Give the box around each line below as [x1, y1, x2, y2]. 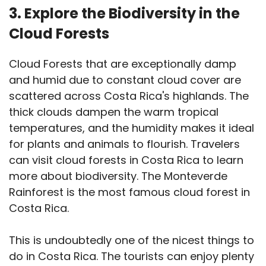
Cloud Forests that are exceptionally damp [9, 56, 236, 72]
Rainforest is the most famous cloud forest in [9, 185, 250, 200]
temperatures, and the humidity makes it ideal [9, 121, 254, 136]
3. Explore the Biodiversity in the [9, 4, 240, 24]
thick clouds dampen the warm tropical [9, 104, 218, 120]
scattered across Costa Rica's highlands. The [9, 88, 249, 104]
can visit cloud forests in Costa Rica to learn [9, 153, 243, 168]
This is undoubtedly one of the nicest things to [9, 233, 254, 248]
